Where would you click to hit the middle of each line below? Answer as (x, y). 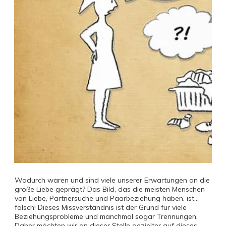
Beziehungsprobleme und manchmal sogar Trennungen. (106, 216)
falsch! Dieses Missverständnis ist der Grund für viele (101, 207)
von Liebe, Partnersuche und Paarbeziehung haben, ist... (107, 198)
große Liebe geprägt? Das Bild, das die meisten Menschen (110, 189)
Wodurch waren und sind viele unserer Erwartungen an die (112, 180)
